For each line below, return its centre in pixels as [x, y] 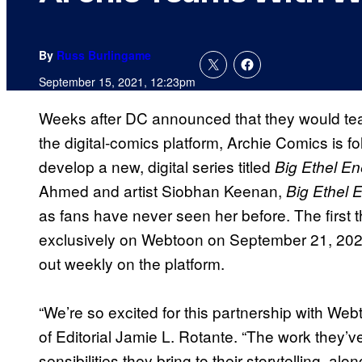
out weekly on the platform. [132, 263]
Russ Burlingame [104, 55]
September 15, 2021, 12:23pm [117, 82]
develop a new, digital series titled [157, 166]
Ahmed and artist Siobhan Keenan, [162, 191]
